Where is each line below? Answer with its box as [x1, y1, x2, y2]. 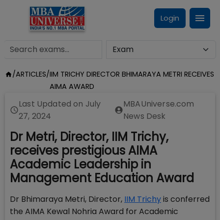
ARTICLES [15, 69, 46, 79]
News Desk [123, 110, 166, 122]
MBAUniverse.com [123, 98, 194, 110]
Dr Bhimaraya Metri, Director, [10, 193, 124, 205]
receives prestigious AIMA [10, 142, 157, 159]
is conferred [161, 193, 210, 205]
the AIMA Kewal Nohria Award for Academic [10, 206, 178, 217]
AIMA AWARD [49, 82, 94, 91]
